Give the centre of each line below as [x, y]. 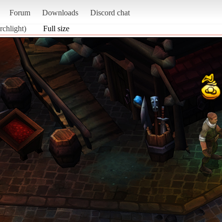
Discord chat [110, 12]
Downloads [60, 12]
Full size [56, 28]
